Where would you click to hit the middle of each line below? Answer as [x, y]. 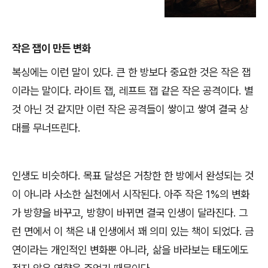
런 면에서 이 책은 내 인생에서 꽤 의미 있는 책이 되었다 [126, 231]
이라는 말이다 [40, 90]
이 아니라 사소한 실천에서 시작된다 [85, 194]
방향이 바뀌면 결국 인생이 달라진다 [160, 212]
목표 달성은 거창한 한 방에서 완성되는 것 [168, 175]
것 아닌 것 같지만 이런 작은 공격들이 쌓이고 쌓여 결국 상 [130, 109]
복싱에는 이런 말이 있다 [61, 72]
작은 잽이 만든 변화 [51, 48]
